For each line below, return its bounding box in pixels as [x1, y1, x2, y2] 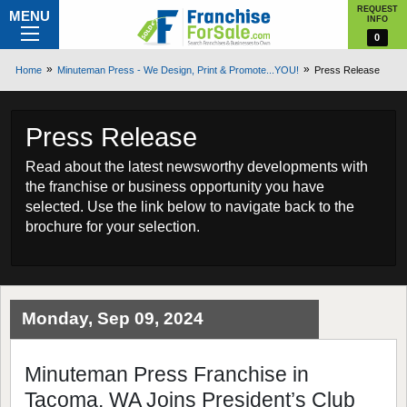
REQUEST [357, 5, 398, 14]
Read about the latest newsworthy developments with [25, 159, 368, 174]
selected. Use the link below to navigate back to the [25, 199, 354, 214]
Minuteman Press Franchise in [25, 362, 309, 386]
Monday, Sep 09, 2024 [22, 309, 203, 328]
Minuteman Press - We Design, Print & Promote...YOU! [56, 65, 299, 75]
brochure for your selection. [25, 219, 200, 234]
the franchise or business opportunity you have [25, 179, 324, 194]
